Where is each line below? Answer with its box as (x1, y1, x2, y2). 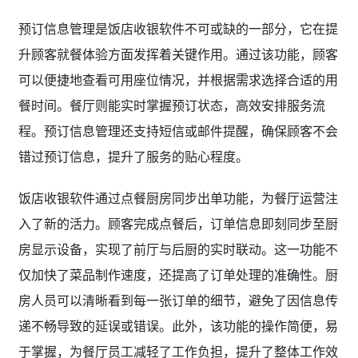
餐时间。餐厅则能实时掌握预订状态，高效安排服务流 (18, 96, 325, 114)
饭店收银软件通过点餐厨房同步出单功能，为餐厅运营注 (18, 189, 338, 207)
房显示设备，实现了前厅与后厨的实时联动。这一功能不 (18, 240, 338, 258)
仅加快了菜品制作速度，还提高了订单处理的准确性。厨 (18, 265, 338, 284)
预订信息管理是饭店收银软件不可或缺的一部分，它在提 (18, 19, 338, 38)
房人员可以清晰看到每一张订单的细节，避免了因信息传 (18, 291, 338, 309)
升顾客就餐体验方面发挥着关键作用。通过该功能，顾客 (18, 45, 338, 63)
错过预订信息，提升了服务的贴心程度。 (18, 147, 249, 165)
